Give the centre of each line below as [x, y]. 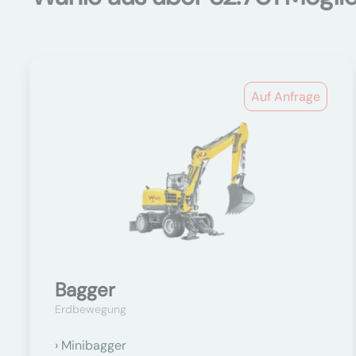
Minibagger [94, 345]
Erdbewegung [91, 309]
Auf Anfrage [286, 97]
